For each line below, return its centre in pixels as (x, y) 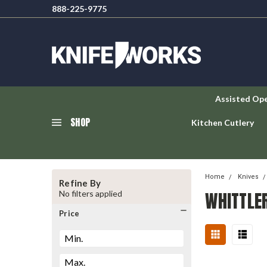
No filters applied (91, 193)
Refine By (80, 183)
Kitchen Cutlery (223, 122)
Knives (249, 177)
